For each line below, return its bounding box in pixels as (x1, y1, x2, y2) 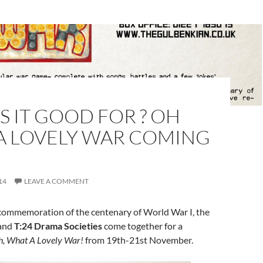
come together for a (102, 220, 183, 231)
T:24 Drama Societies (14, 220, 102, 231)
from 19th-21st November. (85, 234, 193, 245)
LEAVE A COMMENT (24, 176, 89, 186)
